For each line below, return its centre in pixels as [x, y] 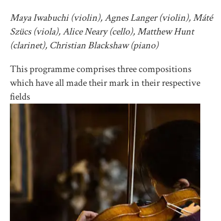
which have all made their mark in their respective [105, 83]
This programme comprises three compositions [101, 69]
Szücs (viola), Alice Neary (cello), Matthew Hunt [102, 32]
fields [20, 97]
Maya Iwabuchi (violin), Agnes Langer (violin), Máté [111, 18]
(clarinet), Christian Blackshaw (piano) [84, 45]
